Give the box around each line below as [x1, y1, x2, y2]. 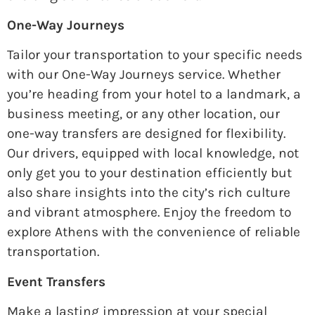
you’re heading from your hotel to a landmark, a [7, 86, 301, 103]
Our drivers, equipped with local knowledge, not [7, 145, 299, 162]
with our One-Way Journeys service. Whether [7, 66, 281, 83]
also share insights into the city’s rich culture [7, 184, 290, 201]
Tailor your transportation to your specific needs [7, 46, 302, 63]
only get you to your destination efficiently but [7, 165, 292, 181]
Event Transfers [7, 273, 105, 290]
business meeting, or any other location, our [7, 105, 280, 122]
